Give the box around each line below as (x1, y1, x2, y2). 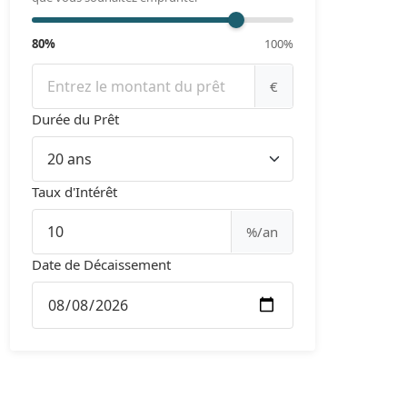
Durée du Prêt (32, 109, 120, 128)
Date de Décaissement (32, 254, 172, 273)
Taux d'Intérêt (32, 182, 118, 201)
